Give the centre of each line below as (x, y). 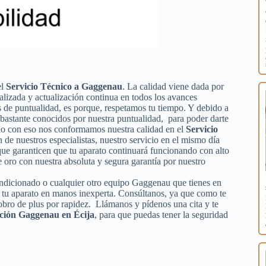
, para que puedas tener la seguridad (161, 214)
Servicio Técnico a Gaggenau (64, 86)
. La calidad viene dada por (173, 86)
